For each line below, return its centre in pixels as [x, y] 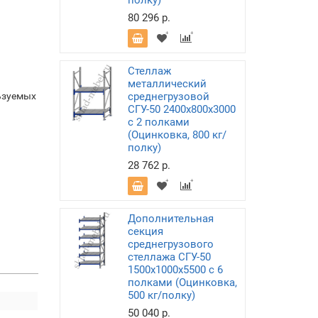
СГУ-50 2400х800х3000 [181, 109]
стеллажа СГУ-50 [169, 257]
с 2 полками [158, 122]
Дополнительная [170, 219]
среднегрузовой [168, 97]
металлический [167, 84]
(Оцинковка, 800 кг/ [177, 135]
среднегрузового [170, 244]
